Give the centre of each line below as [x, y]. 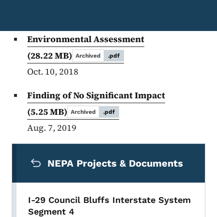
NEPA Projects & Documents [115, 163]
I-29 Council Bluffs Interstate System [109, 200]
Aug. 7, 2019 [52, 128]
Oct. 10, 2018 [53, 72]
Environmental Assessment [86, 39]
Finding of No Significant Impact [96, 95]
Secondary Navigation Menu [91, 151]
